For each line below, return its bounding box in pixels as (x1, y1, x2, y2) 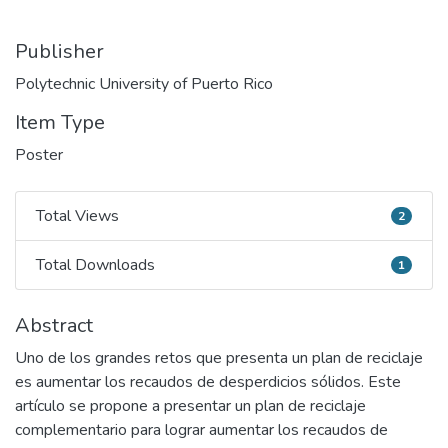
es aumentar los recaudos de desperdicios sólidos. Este (15, 371, 401, 393)
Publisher (15, 38, 104, 65)
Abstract (15, 312, 93, 339)
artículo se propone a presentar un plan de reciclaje (15, 395, 366, 417)
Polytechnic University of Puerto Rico (15, 73, 273, 95)
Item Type (15, 109, 105, 136)
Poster (15, 144, 63, 166)
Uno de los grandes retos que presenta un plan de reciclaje (15, 347, 423, 369)
